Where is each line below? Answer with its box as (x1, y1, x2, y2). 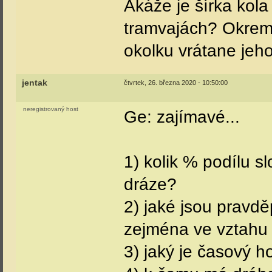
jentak (22, 78, 47, 87)
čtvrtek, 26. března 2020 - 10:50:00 (124, 79, 228, 86)
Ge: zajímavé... (124, 107, 240, 126)
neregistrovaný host (23, 106, 78, 112)
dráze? (124, 175, 177, 194)
